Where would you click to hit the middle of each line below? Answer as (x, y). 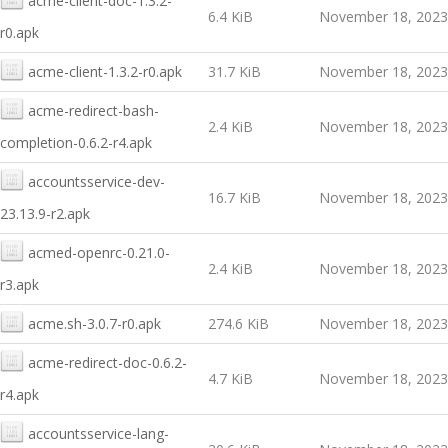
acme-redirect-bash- (93, 110)
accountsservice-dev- (96, 181)
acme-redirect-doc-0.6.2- (107, 362)
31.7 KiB (234, 71)
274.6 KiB (238, 323)
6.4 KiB (230, 16)
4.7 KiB (230, 378)
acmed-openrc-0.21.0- (99, 252)
